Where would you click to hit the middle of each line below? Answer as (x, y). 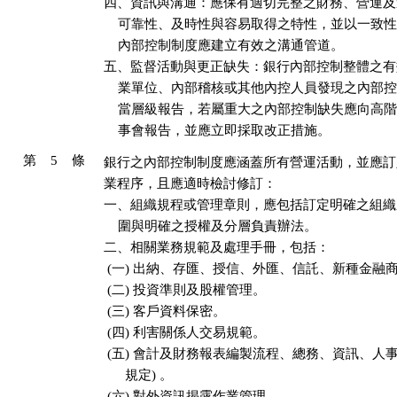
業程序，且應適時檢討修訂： (190, 183)
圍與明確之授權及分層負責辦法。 (210, 226)
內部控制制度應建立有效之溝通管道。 (224, 45)
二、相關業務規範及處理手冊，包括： (217, 247)
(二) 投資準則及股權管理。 (185, 290)
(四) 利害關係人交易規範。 (185, 332)
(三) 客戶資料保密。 (165, 311)
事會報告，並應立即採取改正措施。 (217, 130)
